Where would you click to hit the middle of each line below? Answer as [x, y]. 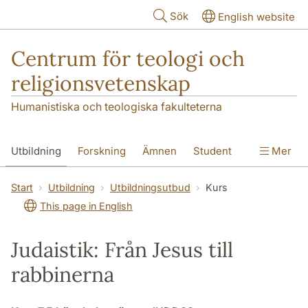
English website [256, 17]
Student [212, 151]
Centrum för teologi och [128, 58]
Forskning [102, 151]
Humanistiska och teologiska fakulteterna [117, 107]
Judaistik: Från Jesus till [122, 250]
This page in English [86, 206]
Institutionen [42, 181]
